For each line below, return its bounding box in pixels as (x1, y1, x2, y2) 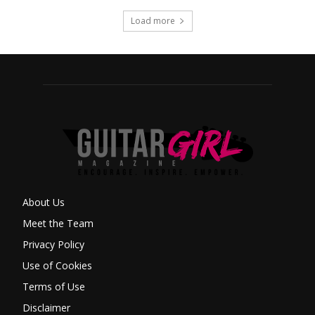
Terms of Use (22, 280, 85, 294)
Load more (130, 15, 175, 27)
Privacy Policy (22, 238, 84, 252)
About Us (22, 195, 65, 210)
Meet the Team (22, 217, 94, 231)
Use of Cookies (22, 259, 92, 273)
